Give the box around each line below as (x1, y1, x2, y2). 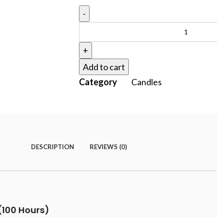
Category (79, 76, 117, 87)
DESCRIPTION (31, 143, 75, 151)
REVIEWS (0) (89, 143, 127, 151)
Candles (131, 76, 162, 87)
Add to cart (83, 61, 125, 72)
